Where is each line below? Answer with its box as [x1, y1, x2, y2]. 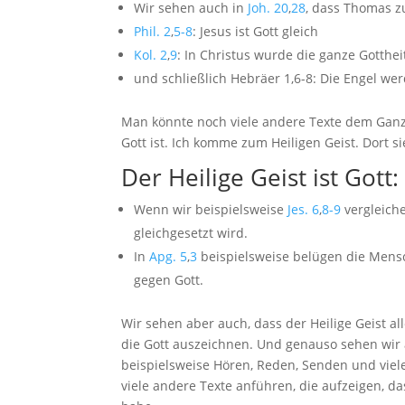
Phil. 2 [134, 23, 172, 41]
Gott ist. [121, 134, 173, 152]
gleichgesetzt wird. [134, 224, 252, 242]
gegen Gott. [134, 271, 208, 289]
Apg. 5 [149, 248, 188, 266]
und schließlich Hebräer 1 [134, 70, 292, 88]
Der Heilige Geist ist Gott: [121, 161, 400, 194]
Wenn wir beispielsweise [134, 201, 288, 219]
